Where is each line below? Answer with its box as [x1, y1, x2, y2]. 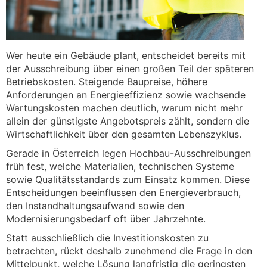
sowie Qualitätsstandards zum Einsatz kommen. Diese [6, 173, 250, 185]
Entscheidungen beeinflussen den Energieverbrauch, [6, 186, 241, 198]
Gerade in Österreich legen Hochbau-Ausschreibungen [6, 147, 251, 159]
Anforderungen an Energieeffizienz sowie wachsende [6, 88, 246, 101]
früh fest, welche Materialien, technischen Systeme [6, 160, 234, 172]
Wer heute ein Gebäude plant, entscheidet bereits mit [6, 49, 246, 61]
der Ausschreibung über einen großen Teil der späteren [6, 62, 254, 74]
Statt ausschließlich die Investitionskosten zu [6, 231, 209, 244]
